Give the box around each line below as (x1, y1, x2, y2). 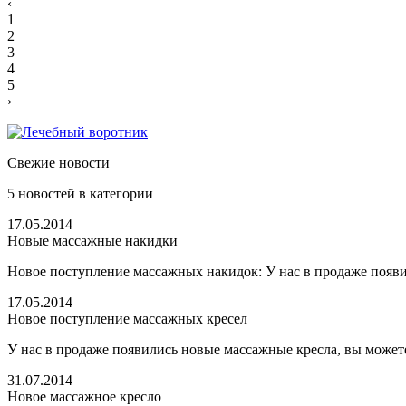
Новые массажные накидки (7, 232, 178, 248)
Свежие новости (7, 154, 110, 170)
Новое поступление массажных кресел (7, 310, 247, 326)
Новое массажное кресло (7, 388, 161, 404)
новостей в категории (18, 185, 153, 201)
